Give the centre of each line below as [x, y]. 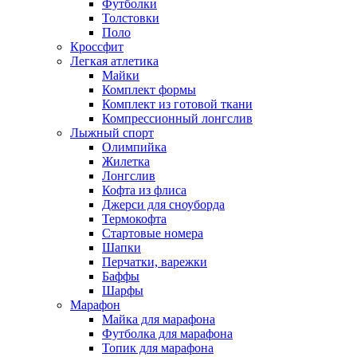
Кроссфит [97, 46]
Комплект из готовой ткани [177, 104]
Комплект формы [149, 89]
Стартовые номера [153, 233]
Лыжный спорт [112, 132]
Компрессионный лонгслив [177, 118]
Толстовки [131, 18]
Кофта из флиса [144, 190]
